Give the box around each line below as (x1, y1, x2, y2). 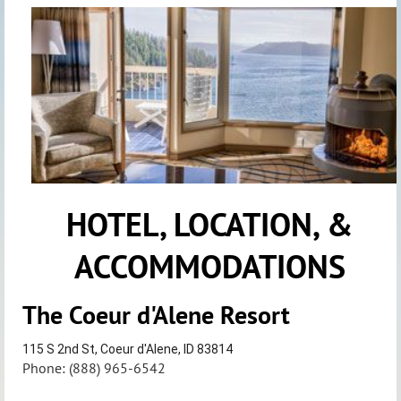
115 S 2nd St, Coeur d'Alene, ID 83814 (22, 342, 233, 356)
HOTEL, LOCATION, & (66, 203, 353, 245)
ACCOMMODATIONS (73, 245, 346, 287)
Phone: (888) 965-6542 (22, 359, 166, 377)
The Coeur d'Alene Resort (22, 298, 290, 331)
